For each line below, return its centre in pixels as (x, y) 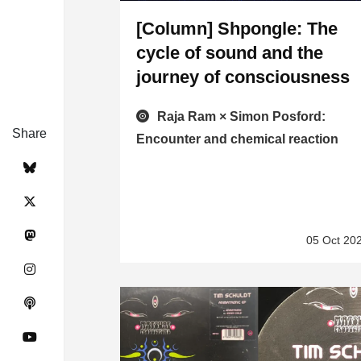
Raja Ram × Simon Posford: (242, 117)
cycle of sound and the (230, 53)
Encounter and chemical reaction (238, 139)
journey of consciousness (243, 77)
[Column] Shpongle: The (237, 29)
